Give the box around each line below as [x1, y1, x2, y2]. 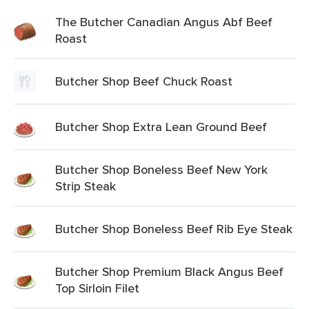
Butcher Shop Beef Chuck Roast [55, 72, 232, 90]
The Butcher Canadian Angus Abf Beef [55, 13, 272, 30]
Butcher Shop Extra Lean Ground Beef [55, 118, 267, 135]
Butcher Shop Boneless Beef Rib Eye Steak [55, 220, 292, 237]
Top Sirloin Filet [55, 279, 139, 297]
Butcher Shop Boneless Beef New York [55, 161, 268, 178]
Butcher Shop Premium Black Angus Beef [55, 263, 283, 280]
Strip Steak [55, 177, 116, 195]
